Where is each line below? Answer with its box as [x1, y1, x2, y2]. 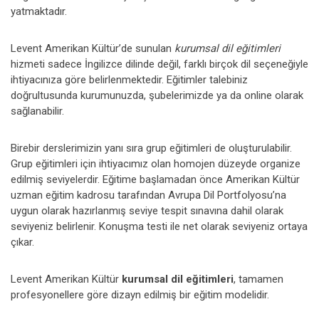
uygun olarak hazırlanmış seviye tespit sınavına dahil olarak [11, 204, 283, 217]
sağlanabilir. [11, 105, 64, 117]
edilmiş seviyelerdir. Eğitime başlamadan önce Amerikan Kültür [11, 173, 300, 186]
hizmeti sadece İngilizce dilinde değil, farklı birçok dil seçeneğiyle [11, 58, 308, 70]
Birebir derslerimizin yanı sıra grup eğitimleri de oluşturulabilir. [11, 142, 292, 155]
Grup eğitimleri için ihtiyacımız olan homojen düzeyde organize [11, 157, 300, 170]
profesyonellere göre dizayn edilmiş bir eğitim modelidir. [11, 288, 269, 301]
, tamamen [234, 273, 283, 286]
